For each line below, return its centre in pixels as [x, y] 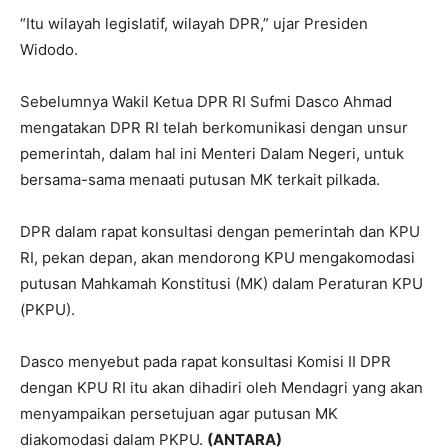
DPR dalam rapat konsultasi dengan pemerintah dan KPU [220, 232]
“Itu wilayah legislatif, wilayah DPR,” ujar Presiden [194, 24]
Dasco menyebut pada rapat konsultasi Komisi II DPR [205, 362]
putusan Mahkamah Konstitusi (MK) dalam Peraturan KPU [221, 284]
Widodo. [49, 50]
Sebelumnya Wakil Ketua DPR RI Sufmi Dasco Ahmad [206, 102]
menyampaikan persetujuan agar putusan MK [179, 414]
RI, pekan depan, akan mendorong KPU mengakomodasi [217, 258]
